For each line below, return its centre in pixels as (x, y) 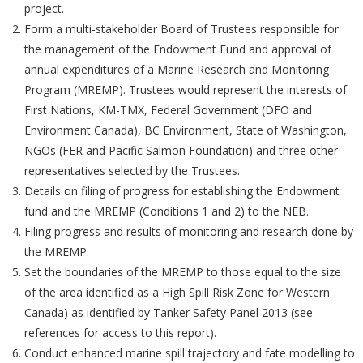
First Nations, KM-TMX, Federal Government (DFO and (168, 110)
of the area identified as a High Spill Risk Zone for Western (177, 293)
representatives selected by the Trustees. (132, 171)
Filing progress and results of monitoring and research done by (189, 232)
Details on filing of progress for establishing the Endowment (182, 191)
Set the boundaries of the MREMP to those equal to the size (183, 272)
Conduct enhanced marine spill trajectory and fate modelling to (190, 353)
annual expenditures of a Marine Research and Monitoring (177, 70)
